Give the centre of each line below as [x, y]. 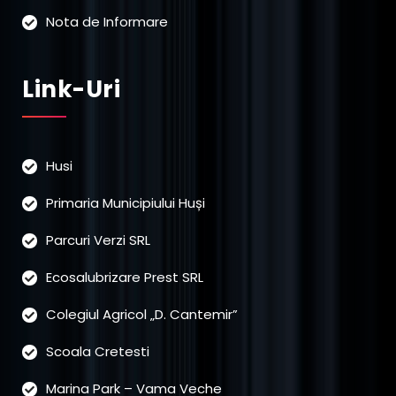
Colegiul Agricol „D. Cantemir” [142, 314]
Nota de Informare [107, 21]
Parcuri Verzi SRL [98, 240]
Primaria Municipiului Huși [126, 202]
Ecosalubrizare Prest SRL [125, 277]
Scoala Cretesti [98, 351]
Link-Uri [71, 89]
